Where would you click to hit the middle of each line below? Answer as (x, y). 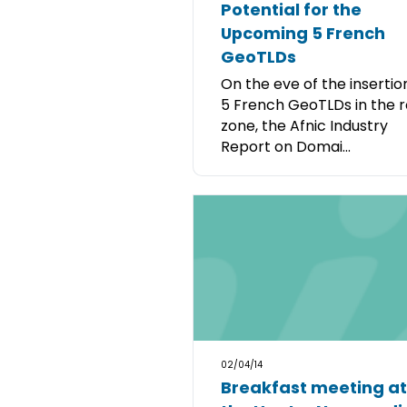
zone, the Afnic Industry (304, 126)
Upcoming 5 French (303, 33)
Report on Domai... (286, 147)
